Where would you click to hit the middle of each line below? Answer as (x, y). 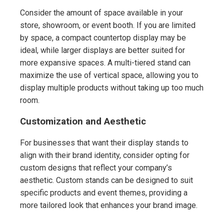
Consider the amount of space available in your (101, 13)
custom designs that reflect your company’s (96, 167)
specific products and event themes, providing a (104, 192)
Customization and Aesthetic (83, 122)
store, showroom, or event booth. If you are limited (108, 25)
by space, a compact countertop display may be (103, 38)
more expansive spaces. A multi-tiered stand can (105, 63)
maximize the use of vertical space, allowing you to (109, 75)
